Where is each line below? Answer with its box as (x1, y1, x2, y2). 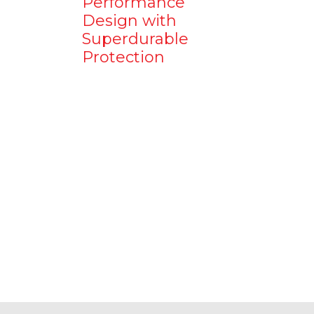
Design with (82, 11, 177, 30)
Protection (82, 48, 165, 67)
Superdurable (82, 29, 189, 48)
